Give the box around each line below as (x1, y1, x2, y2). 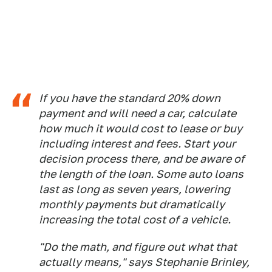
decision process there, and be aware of (39, 152, 245, 165)
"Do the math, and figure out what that (39, 240, 237, 253)
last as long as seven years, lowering (39, 183, 230, 195)
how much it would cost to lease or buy (39, 122, 242, 135)
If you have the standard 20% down (39, 92, 220, 104)
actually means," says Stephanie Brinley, (39, 256, 250, 268)
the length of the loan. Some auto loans (39, 168, 243, 180)
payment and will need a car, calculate (39, 107, 236, 120)
